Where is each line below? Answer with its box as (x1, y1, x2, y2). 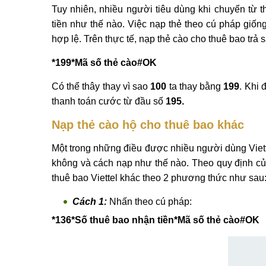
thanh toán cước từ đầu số (52, 96, 166, 106)
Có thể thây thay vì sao (52, 81, 151, 91)
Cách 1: (72, 197, 109, 207)
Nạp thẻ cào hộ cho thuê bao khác (52, 118, 244, 131)
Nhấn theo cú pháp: (109, 197, 192, 207)
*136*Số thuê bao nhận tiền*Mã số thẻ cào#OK (52, 215, 259, 225)
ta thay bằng (166, 81, 224, 91)
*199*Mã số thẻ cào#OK (52, 58, 157, 68)
